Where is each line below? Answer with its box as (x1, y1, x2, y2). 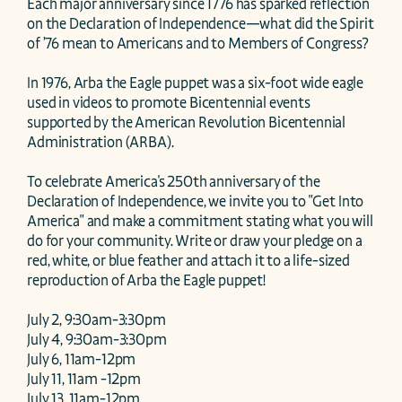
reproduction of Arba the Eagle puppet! (27, 271, 268, 290)
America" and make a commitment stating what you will (27, 212, 373, 231)
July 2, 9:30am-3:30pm (27, 310, 166, 329)
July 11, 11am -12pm (27, 370, 141, 389)
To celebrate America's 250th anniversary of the (27, 172, 320, 191)
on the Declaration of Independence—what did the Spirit (27, 14, 374, 33)
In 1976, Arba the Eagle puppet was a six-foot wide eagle (27, 74, 364, 92)
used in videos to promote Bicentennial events (27, 93, 310, 112)
